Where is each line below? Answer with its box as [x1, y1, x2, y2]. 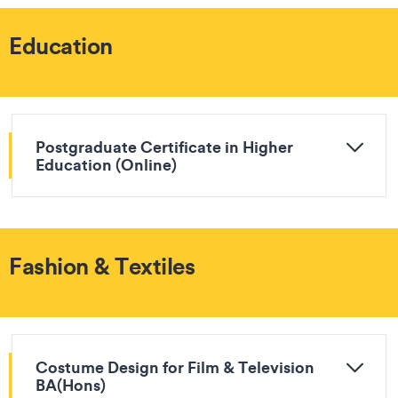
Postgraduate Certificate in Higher [36, 136, 293, 157]
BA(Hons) [36, 374, 106, 395]
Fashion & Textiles [9, 251, 195, 281]
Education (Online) [36, 154, 177, 175]
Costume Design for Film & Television [36, 356, 314, 378]
